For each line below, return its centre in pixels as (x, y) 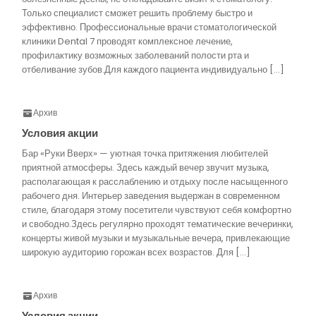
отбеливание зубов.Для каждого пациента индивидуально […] (153, 69)
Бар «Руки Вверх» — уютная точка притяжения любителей (145, 153)
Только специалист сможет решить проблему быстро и (137, 13)
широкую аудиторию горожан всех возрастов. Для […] (136, 252)
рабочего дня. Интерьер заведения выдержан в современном (151, 196)
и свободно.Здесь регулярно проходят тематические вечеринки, (158, 224)
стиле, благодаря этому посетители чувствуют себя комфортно (157, 210)
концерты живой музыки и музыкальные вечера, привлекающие (156, 238)
